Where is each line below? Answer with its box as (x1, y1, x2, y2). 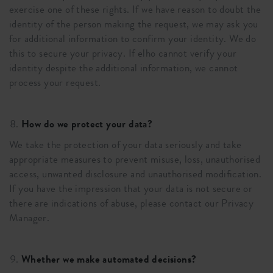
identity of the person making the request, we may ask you (9, 16, 258, 32)
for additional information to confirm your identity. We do (9, 31, 257, 46)
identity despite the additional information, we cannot (9, 60, 238, 76)
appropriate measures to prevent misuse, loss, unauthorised (9, 152, 261, 167)
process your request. (9, 75, 104, 90)
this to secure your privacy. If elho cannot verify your (9, 46, 236, 61)
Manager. (9, 210, 50, 225)
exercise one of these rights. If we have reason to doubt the (9, 2, 261, 17)
